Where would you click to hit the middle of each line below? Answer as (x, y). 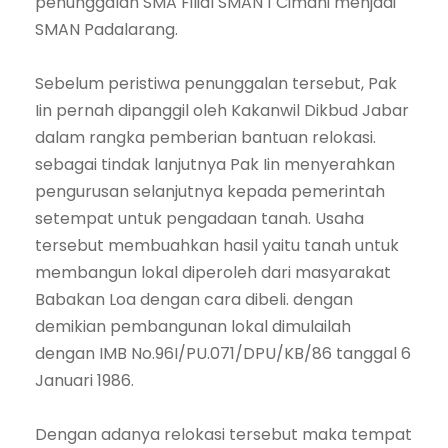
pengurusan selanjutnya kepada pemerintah (210, 192)
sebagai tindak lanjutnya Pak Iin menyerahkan (215, 165)
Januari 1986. (84, 381)
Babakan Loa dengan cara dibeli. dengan (194, 300)
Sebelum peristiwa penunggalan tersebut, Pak (216, 84)
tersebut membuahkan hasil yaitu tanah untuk (217, 246)
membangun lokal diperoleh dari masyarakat (213, 273)
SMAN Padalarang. (106, 30)
